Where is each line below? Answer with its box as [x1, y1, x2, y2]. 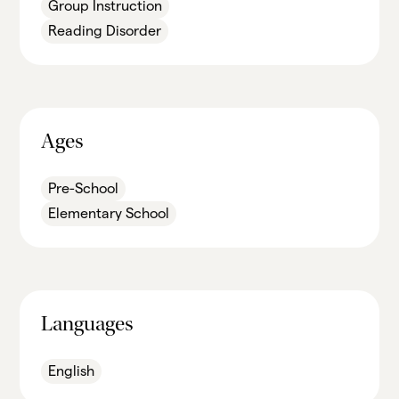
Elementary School [48, 206, 170, 221]
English [48, 363, 95, 379]
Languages [41, 315, 134, 337]
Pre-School [48, 181, 119, 196]
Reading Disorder [48, 23, 162, 38]
